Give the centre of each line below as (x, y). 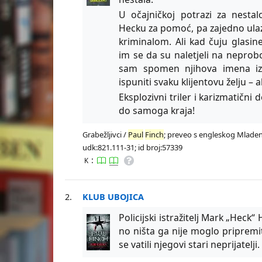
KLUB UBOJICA (113, 196)
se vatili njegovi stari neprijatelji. (189, 244)
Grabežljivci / (106, 134)
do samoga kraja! (157, 110)
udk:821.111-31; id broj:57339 (133, 147)
